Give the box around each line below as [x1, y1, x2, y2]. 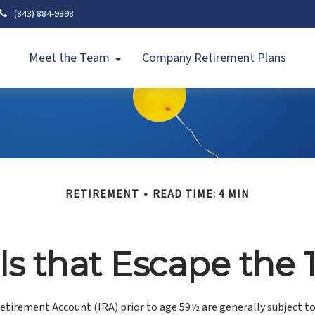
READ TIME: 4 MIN [153, 186, 250, 202]
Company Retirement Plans [142, 49, 287, 67]
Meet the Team [29, 49, 110, 67]
